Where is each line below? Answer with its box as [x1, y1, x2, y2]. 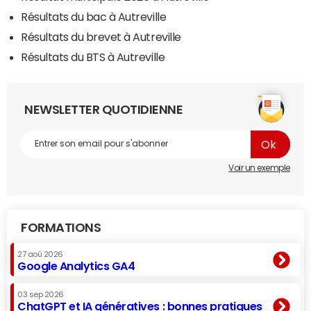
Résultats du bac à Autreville [21, 10, 167, 22]
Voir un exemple [228, 163, 290, 172]
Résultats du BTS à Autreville [21, 51, 165, 62]
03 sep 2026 [17, 290, 64, 299]
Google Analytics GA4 [17, 260, 135, 271]
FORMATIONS [21, 221, 101, 234]
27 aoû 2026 [17, 250, 63, 258]
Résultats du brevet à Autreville [21, 31, 181, 42]
